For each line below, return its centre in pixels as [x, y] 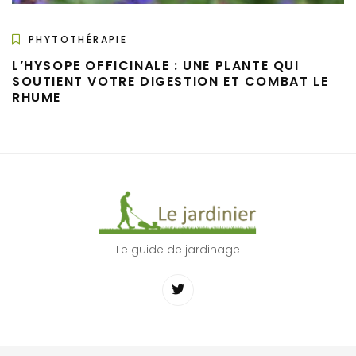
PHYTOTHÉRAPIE [78, 40]
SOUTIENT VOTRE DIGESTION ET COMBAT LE [170, 82]
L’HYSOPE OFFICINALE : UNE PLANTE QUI [156, 66]
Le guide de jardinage [178, 250]
